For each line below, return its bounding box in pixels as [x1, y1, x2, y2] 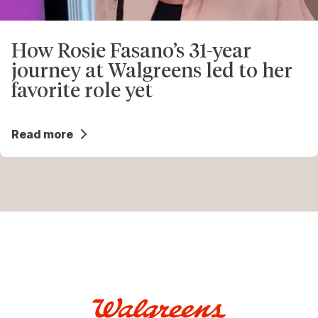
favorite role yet [11, 77, 153, 102]
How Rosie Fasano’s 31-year [11, 38, 251, 62]
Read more [11, 126, 73, 141]
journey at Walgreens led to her [11, 57, 292, 82]
